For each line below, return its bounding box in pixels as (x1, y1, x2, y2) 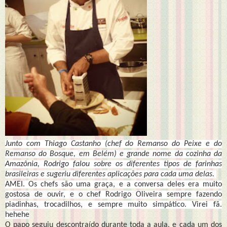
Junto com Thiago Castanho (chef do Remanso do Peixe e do (5, 139, 222, 148)
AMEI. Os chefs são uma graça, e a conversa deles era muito (5, 180, 222, 188)
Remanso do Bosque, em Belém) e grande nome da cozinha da (5, 149, 222, 158)
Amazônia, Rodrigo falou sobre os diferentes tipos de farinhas (5, 160, 222, 168)
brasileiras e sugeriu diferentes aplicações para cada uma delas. (5, 170, 216, 178)
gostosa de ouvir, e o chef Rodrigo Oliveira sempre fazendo (5, 190, 222, 199)
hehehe (5, 210, 29, 219)
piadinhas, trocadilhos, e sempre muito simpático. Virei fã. (5, 200, 222, 209)
